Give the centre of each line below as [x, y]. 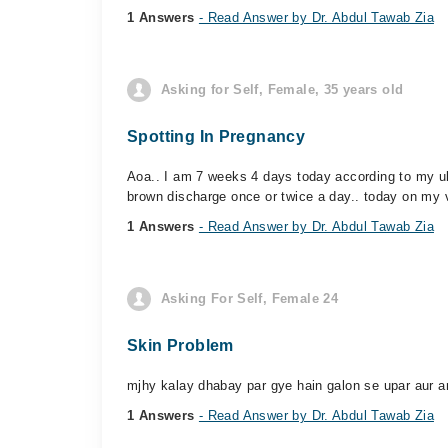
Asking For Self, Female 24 [250, 298]
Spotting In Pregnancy [216, 136]
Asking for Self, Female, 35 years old [282, 89]
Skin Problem [180, 345]
